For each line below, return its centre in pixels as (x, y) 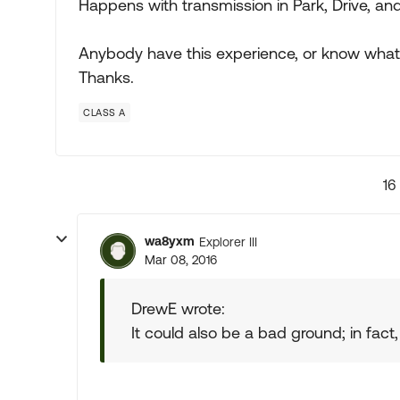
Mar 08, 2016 (181, 260)
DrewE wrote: (178, 308)
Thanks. (106, 77)
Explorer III (228, 242)
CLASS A (104, 112)
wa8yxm (170, 241)
